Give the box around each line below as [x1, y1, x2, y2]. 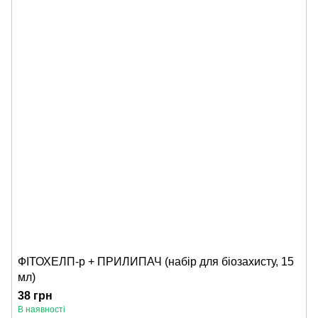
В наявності [18, 304, 65, 314]
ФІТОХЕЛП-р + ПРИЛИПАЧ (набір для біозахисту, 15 [18, 255, 294, 268]
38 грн [18, 289, 53, 302]
